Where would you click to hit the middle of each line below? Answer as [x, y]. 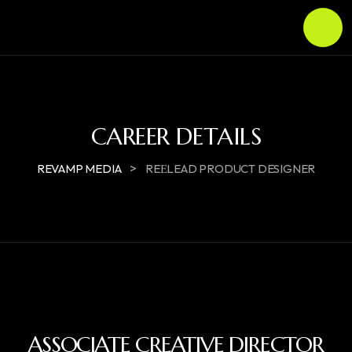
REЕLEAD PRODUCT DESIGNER [230, 169]
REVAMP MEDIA [79, 169]
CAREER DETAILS [176, 136]
